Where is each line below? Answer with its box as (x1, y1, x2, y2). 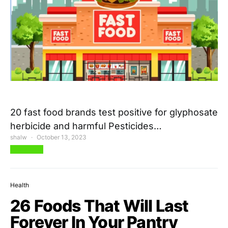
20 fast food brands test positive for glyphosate (10, 107, 218, 118)
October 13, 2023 (37, 133, 87, 141)
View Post (10, 145, 43, 154)
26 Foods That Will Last (10, 196, 189, 216)
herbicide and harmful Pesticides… (10, 121, 162, 132)
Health (10, 181, 29, 189)
